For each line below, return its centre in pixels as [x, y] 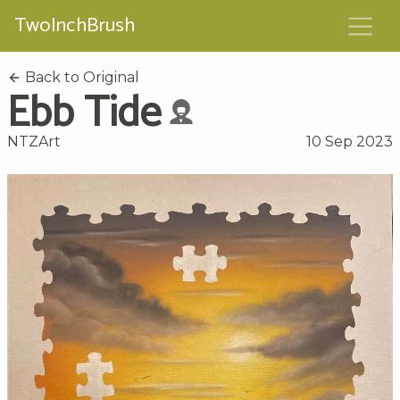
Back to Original [80, 77]
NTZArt [34, 141]
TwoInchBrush [75, 26]
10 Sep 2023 [350, 141]
